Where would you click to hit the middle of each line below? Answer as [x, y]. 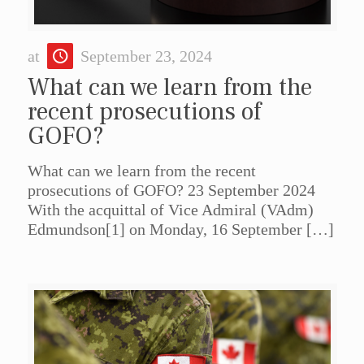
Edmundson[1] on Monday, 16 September [165, 230]
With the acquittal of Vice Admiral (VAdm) [170, 210]
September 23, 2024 [146, 56]
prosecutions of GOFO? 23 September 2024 [175, 191]
